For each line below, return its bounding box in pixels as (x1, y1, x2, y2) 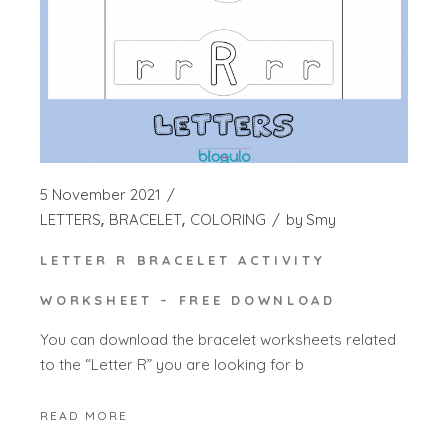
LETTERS (40, 210, 102, 230)
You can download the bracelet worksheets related (40, 329, 397, 349)
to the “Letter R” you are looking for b (40, 354, 305, 374)
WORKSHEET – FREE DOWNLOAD (40, 292, 336, 309)
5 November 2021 (40, 185, 162, 205)
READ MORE (40, 407, 129, 423)
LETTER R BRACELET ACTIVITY (40, 252, 326, 269)
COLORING (190, 210, 267, 230)
